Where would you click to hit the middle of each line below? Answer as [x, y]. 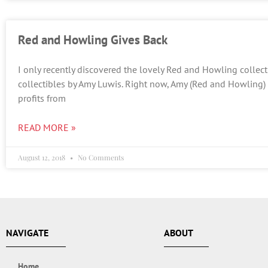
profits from [42, 98]
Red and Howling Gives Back [93, 39]
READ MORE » [47, 127]
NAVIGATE [27, 232]
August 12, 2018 [42, 157]
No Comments [100, 157]
